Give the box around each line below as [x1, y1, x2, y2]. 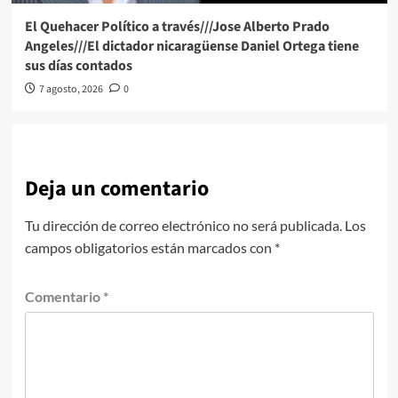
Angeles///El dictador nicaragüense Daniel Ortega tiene [24, 36, 359, 56]
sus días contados [24, 55, 132, 76]
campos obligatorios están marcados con [24, 238, 275, 256]
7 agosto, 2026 [38, 81, 103, 97]
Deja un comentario [24, 172, 209, 204]
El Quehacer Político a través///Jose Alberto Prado [24, 16, 330, 36]
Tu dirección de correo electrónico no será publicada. [24, 216, 342, 234]
